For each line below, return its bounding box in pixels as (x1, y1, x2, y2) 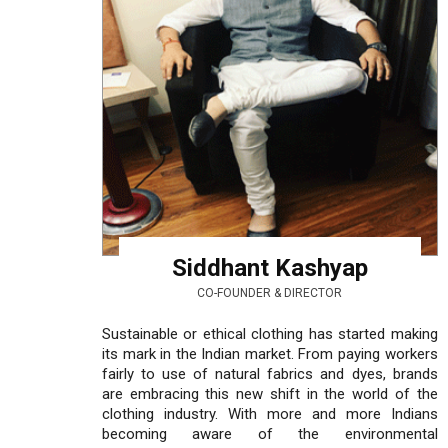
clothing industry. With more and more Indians (102, 404, 438, 423)
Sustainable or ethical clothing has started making (102, 324, 438, 343)
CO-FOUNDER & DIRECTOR (197, 285, 343, 300)
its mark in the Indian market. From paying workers (102, 344, 438, 363)
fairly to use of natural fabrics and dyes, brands (102, 364, 438, 383)
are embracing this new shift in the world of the (102, 384, 438, 403)
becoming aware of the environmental (102, 424, 438, 443)
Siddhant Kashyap (171, 253, 368, 282)
